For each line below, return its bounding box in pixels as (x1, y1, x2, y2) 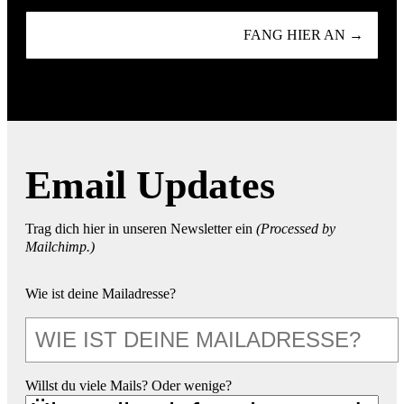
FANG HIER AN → (243, 27, 363, 43)
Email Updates (25, 162, 275, 207)
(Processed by (256, 220, 335, 236)
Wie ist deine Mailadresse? (25, 285, 176, 301)
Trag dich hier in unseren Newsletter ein (25, 220, 256, 236)
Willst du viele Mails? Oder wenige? (25, 377, 232, 393)
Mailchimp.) (25, 238, 95, 254)
